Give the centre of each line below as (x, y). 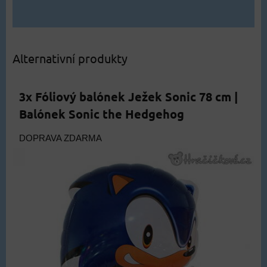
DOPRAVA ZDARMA (60, 138)
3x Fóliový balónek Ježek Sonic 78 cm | (128, 97)
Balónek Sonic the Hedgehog (102, 114)
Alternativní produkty (70, 58)
